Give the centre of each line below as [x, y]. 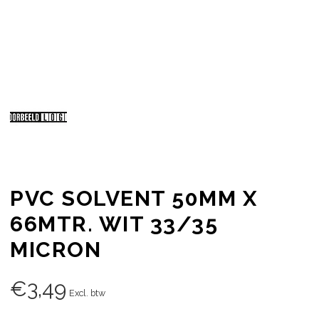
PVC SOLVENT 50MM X [134, 198]
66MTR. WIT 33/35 [114, 224]
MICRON [56, 249]
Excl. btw [87, 293]
